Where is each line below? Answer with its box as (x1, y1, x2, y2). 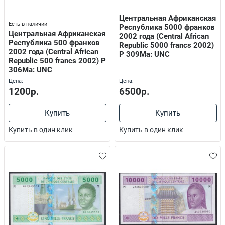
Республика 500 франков (8, 38, 99, 48)
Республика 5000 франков (119, 22, 214, 32)
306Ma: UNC (8, 65, 52, 75)
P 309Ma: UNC (119, 49, 170, 59)
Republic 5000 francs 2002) (119, 40, 214, 50)
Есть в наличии (8, 20, 47, 27)
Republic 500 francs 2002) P (8, 56, 106, 66)
